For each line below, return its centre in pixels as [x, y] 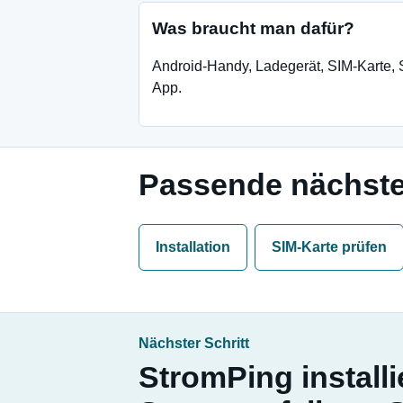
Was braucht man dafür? [253, 28]
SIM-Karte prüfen [329, 247]
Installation [193, 247]
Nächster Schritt [194, 343]
